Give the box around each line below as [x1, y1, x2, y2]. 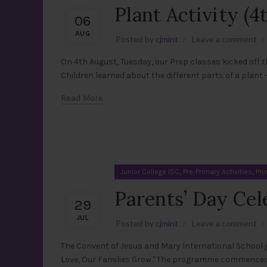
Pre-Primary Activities [183, 167, 252, 176]
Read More [61, 93, 103, 103]
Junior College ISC [120, 167, 179, 176]
